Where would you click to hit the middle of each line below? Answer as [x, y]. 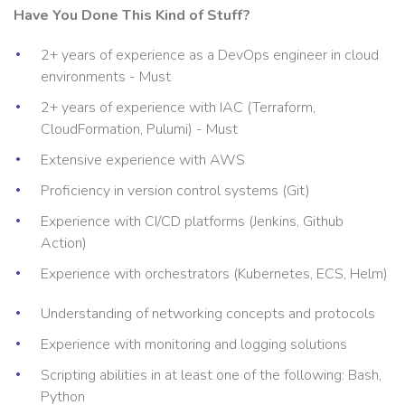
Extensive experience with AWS [143, 160]
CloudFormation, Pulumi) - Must [139, 129]
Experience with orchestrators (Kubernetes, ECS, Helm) [214, 273]
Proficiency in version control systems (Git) [175, 190]
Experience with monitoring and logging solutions [194, 344]
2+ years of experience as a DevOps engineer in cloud [210, 55]
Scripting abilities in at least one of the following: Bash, [211, 375]
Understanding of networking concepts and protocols [208, 313]
